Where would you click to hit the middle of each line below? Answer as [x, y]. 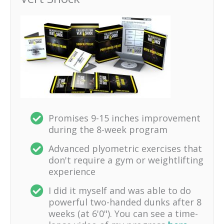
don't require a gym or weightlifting [126, 160]
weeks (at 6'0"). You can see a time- [123, 214]
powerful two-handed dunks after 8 [125, 202]
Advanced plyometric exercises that [125, 149]
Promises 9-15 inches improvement [124, 118]
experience [72, 172]
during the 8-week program [108, 130]
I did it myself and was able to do [120, 191]
